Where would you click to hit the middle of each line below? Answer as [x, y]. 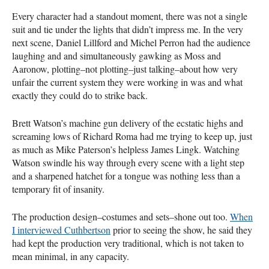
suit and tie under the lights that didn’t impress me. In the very [128, 29]
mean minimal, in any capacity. [71, 256]
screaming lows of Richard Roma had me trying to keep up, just [132, 136]
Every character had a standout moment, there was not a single [130, 16]
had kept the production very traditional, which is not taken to [128, 243]
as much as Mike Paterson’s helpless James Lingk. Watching [126, 149]
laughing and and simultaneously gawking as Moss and [116, 55]
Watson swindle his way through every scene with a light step [128, 162]
